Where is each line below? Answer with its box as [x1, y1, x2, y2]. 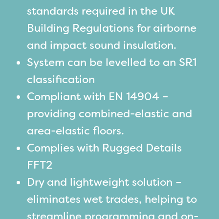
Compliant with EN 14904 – [27, 89, 169, 104]
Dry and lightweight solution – [27, 175, 182, 189]
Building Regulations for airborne [27, 21, 197, 35]
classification [27, 72, 95, 87]
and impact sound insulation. [27, 38, 176, 52]
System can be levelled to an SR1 [27, 55, 197, 69]
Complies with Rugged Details [27, 140, 182, 155]
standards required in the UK [27, 3, 175, 18]
